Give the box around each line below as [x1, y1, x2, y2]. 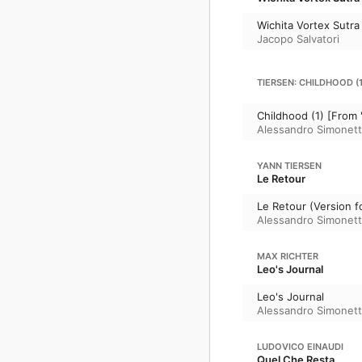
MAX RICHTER [257, 250, 318, 262]
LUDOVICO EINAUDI [257, 341, 343, 352]
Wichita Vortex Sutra [257, 18, 360, 32]
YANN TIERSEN [257, 160, 322, 171]
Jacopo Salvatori [257, 32, 339, 45]
